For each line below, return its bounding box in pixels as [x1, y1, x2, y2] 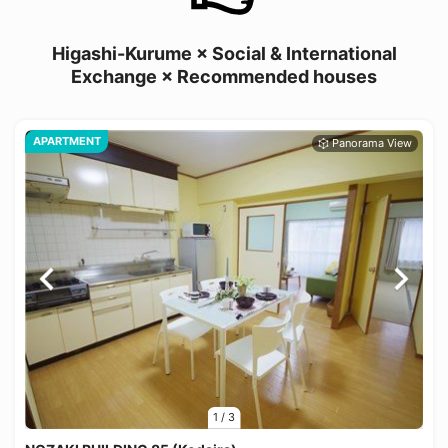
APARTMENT [32, 134, 101, 149]
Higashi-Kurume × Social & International [51, 43, 397, 65]
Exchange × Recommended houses [71, 66, 377, 88]
